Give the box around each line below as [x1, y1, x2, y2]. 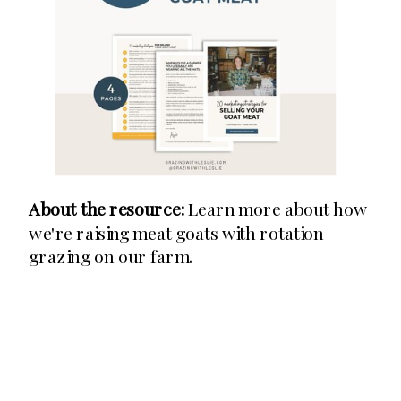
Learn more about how [183, 196, 368, 221]
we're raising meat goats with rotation [29, 220, 324, 244]
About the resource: [29, 196, 184, 221]
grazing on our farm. [29, 243, 193, 269]
